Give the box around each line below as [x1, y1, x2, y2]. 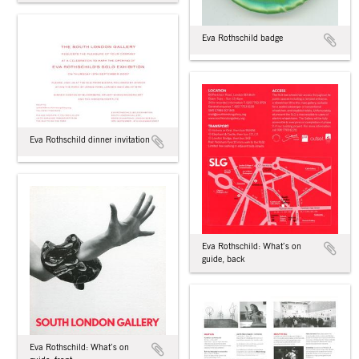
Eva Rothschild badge [202, 33, 283, 42]
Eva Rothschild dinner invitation [30, 135, 150, 144]
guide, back [202, 255, 244, 264]
